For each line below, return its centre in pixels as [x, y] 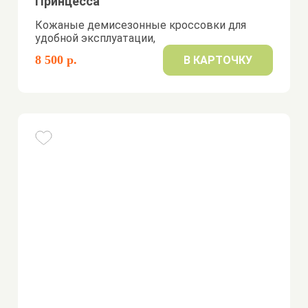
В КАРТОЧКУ [218, 60]
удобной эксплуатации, [96, 38]
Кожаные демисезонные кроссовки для [141, 25]
